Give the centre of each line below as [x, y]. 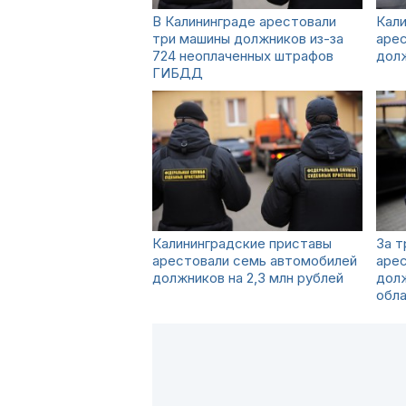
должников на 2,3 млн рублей [248, 278]
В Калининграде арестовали [244, 21]
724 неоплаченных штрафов [243, 56]
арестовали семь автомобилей [255, 261]
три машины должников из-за [248, 39]
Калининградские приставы [242, 243]
